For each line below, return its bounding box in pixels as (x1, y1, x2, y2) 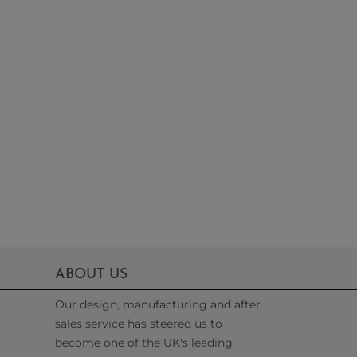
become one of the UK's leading (55, 335, 233, 350)
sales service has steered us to (55, 316, 222, 331)
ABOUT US (55, 266, 127, 282)
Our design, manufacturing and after (55, 296, 261, 312)
